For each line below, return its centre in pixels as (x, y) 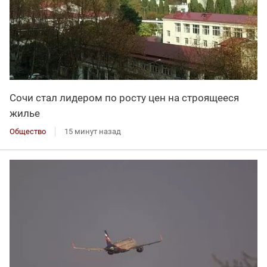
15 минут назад (93, 131)
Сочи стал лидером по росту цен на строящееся (124, 97)
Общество (28, 131)
